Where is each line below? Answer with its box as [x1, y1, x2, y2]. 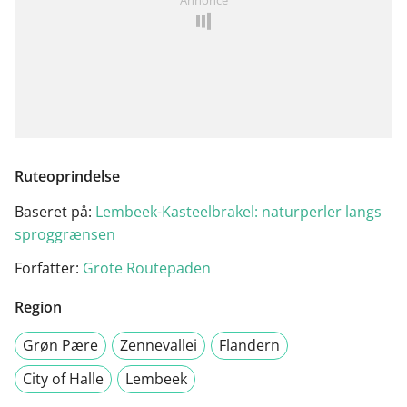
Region [15, 296, 62, 317]
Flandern [219, 334, 280, 355]
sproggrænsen [15, 223, 115, 244]
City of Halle [23, 368, 104, 389]
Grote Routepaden [83, 257, 211, 278]
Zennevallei [120, 334, 197, 355]
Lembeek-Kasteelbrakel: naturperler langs [95, 201, 382, 222]
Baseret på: [15, 201, 95, 222]
